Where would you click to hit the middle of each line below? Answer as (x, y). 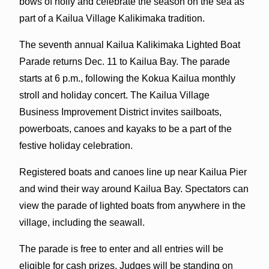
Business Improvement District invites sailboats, (120, 112)
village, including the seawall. (82, 222)
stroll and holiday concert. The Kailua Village (114, 95)
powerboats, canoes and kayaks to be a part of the (125, 128)
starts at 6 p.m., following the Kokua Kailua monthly (127, 78)
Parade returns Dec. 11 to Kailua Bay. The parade (124, 61)
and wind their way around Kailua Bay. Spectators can (134, 189)
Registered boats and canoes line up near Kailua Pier (133, 172)
